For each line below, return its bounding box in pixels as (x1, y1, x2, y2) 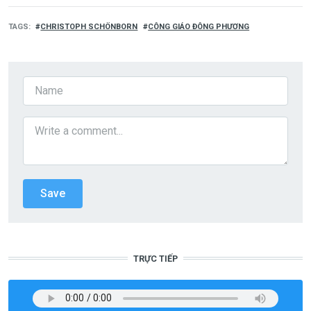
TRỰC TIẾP (133, 253, 178, 264)
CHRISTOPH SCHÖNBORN (40, 22, 138, 31)
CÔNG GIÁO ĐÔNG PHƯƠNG (148, 22, 250, 31)
